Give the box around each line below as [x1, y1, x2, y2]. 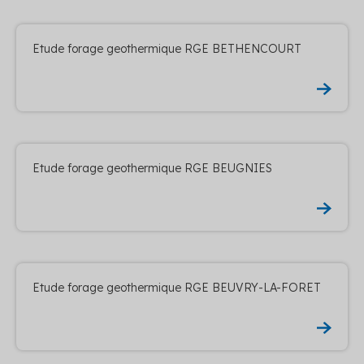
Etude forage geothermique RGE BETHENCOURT [32, 41, 301, 56]
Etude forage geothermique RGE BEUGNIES [32, 160, 272, 175]
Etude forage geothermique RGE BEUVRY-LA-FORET [32, 279, 321, 295]
